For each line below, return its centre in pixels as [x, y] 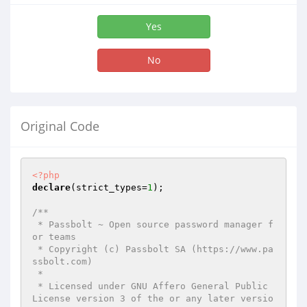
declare [51, 187]
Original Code [60, 126]
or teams [54, 237]
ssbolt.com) [62, 261]
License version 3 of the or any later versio [153, 298]
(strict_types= [109, 187]
